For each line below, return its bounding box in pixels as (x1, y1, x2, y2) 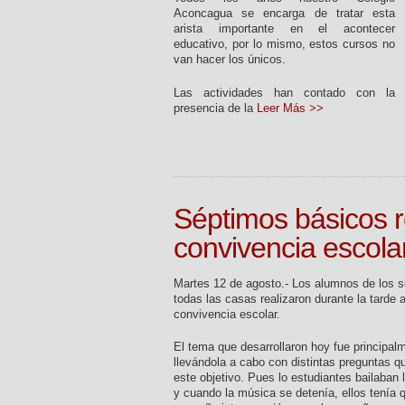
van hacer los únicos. (174, 52, 286, 66)
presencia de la (174, 100, 257, 115)
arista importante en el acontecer (174, 22, 395, 35)
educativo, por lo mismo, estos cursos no (174, 37, 395, 51)
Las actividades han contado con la (174, 85, 395, 99)
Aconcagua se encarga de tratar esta (174, 6, 395, 20)
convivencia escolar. (174, 306, 280, 321)
